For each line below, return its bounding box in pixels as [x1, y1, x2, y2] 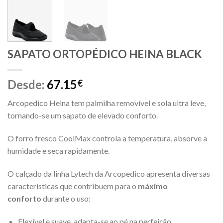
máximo [138, 181, 168, 191]
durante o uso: [41, 193, 91, 203]
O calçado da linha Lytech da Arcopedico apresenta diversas [7, 168, 210, 178]
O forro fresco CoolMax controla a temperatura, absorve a [7, 133, 207, 143]
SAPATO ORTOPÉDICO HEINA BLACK [7, 47, 202, 61]
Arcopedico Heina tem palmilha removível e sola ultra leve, [7, 98, 206, 108]
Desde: [7, 77, 47, 92]
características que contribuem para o [7, 181, 138, 191]
